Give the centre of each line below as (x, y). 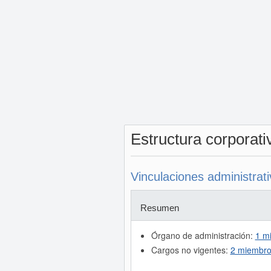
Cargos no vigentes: (191, 250)
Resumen (159, 208)
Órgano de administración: (203, 235)
